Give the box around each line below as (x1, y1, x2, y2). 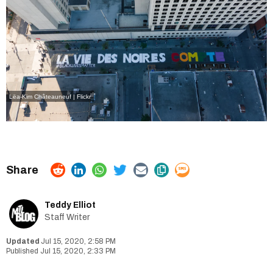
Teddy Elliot (44, 200, 96, 210)
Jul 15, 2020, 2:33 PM (40, 246, 116, 255)
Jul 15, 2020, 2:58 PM (41, 236, 116, 246)
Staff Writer (44, 212, 90, 222)
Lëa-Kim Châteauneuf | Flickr (9, 93, 91, 100)
